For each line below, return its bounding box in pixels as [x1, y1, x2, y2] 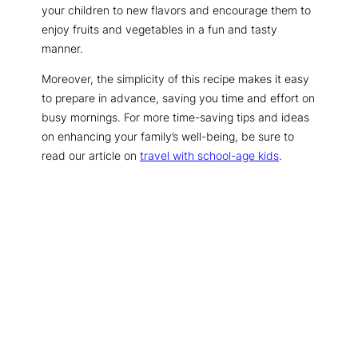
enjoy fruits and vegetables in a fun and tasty [42, 22, 277, 36]
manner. [42, 41, 83, 55]
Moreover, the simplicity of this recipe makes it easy [42, 72, 309, 86]
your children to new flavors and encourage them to [42, 2, 311, 17]
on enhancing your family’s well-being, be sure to [42, 129, 294, 144]
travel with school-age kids [140, 149, 279, 163]
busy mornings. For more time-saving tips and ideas [42, 110, 309, 125]
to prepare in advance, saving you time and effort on [42, 91, 315, 105]
